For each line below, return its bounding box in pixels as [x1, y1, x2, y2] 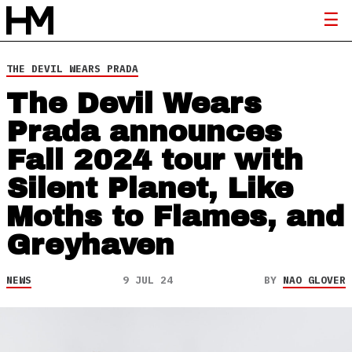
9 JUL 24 [123, 273, 173, 287]
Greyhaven [6, 229, 174, 261]
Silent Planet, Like [6, 173, 293, 204]
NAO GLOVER [283, 273, 346, 287]
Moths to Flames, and [6, 201, 344, 233]
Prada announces [6, 116, 282, 148]
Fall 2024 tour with [6, 145, 303, 176]
